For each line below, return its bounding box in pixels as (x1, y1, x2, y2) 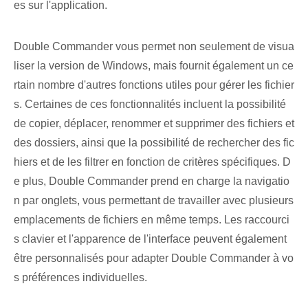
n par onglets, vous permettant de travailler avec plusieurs (14, 195, 294, 207)
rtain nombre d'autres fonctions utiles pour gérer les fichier (14, 79, 294, 91)
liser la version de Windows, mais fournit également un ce (14, 60, 294, 72)
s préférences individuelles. (14, 272, 147, 284)
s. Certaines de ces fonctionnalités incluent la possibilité (14, 98, 286, 111)
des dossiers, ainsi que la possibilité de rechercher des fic (14, 137, 294, 149)
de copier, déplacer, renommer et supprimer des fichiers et (14, 118, 294, 130)
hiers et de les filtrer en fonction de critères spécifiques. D (14, 156, 291, 168)
